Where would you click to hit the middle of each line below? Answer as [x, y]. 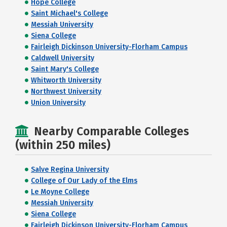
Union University [58, 103]
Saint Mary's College [65, 69]
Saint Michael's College [69, 13]
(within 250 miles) [63, 145]
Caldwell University [63, 58]
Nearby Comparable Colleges [111, 131]
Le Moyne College [60, 192]
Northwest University [66, 91]
